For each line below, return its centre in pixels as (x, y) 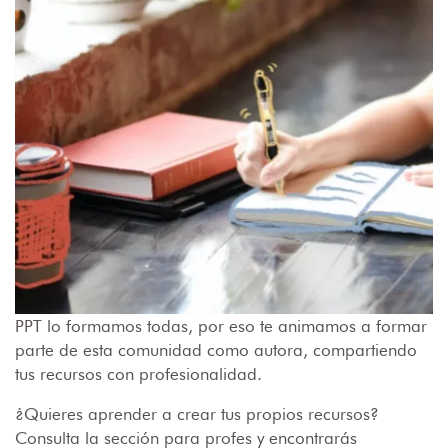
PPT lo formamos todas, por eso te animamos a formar (221, 326)
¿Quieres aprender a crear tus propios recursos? (197, 414)
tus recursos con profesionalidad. (138, 374)
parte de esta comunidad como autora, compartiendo (216, 350)
